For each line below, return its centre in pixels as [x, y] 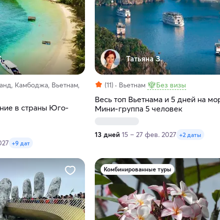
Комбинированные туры [137, 169]
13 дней [107, 135]
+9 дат [21, 143]
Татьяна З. [144, 59]
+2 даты [190, 135]
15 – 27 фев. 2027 [149, 135]
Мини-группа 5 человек [138, 109]
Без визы [171, 85]
